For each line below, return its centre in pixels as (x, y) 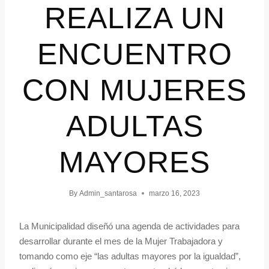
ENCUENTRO (134, 54)
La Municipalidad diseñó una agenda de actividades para (129, 226)
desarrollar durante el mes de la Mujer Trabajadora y (121, 241)
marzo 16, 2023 (175, 194)
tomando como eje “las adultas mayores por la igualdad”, (131, 256)
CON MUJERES (134, 90)
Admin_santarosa (108, 194)
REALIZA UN (134, 18)
